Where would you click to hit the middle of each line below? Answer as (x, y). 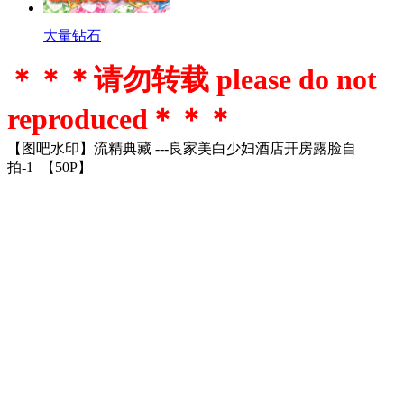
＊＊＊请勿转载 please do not (192, 79)
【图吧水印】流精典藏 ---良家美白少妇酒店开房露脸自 (182, 148)
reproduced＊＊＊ (121, 119)
